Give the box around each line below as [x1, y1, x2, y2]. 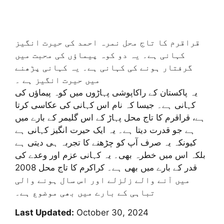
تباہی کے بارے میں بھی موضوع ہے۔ [15, 187, 155, 197]
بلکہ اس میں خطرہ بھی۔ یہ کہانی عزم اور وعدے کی [15, 149, 205, 160]
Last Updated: [15, 207, 74, 218]
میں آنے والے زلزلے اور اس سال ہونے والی [15, 174, 190, 185]
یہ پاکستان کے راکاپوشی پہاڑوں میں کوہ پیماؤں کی [15, 87, 197, 97]
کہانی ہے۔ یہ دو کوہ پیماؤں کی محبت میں [15, 49, 185, 60]
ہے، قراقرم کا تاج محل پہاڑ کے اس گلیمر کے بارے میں [15, 112, 205, 122]
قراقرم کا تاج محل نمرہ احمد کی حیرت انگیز [15, 37, 200, 47]
